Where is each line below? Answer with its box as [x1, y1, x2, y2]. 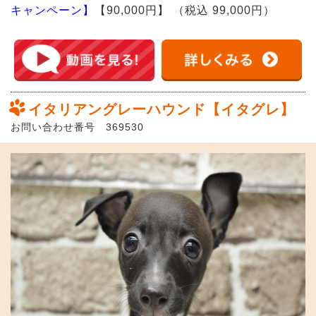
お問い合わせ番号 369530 [11, 121, 144, 133]
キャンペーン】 [11, 4, 95, 17]
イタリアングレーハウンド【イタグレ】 [28, 102, 295, 118]
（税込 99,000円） [169, 4, 275, 17]
